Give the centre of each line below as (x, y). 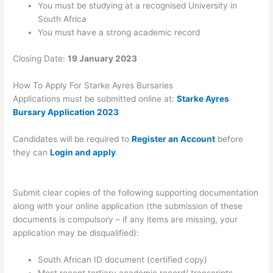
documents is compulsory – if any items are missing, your (126, 219)
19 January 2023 (103, 59)
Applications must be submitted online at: (95, 99)
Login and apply (83, 153)
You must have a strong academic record (119, 32)
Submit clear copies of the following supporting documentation (136, 193)
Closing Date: (41, 59)
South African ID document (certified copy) (123, 259)
